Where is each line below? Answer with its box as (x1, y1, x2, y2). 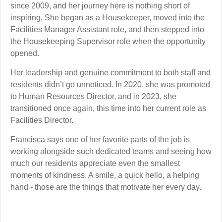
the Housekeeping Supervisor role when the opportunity (10, 37, 206, 46)
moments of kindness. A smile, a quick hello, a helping (10, 171, 199, 179)
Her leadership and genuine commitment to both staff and (10, 68, 211, 77)
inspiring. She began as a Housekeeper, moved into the (10, 13, 205, 22)
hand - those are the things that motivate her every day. (10, 183, 201, 191)
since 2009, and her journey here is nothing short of (10, 1, 190, 10)
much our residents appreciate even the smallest (10, 159, 180, 167)
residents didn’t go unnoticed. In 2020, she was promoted (10, 80, 210, 89)
